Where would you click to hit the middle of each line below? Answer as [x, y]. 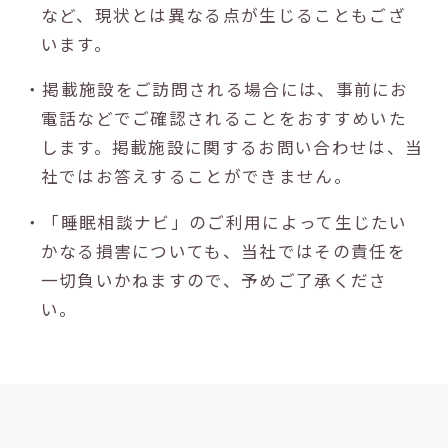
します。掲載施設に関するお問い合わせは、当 [232, 147]
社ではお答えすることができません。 [196, 176]
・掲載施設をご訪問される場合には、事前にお [216, 89]
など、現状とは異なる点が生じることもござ [223, 14]
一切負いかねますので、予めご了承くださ [214, 280]
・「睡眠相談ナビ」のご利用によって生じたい [215, 222]
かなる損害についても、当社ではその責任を [223, 251]
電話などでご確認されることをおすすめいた [224, 118]
